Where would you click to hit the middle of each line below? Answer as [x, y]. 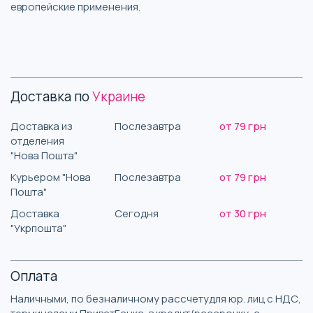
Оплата [34, 276]
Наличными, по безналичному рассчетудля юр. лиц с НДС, [156, 298]
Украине [119, 96]
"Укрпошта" [38, 228]
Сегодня [137, 213]
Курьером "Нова [51, 177]
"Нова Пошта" [44, 155]
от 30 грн [242, 213]
